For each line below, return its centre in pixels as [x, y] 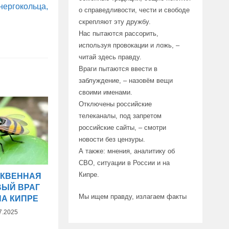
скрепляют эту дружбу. [114, 21]
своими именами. [105, 92]
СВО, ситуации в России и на [124, 163]
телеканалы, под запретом [120, 116]
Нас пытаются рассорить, [118, 33]
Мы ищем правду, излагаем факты [132, 196]
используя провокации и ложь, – [129, 45]
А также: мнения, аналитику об [127, 151]
